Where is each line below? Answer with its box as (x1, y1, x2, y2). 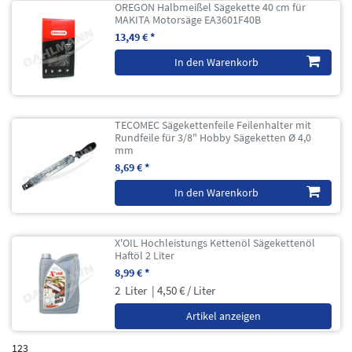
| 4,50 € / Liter (149, 282, 216, 298)
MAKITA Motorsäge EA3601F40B (115, 12, 262, 27)
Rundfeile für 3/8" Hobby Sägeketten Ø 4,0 (115, 130, 312, 145)
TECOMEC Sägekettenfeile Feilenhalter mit (115, 117, 312, 132)
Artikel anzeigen (185, 308, 261, 323)
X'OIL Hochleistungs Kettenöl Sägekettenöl (115, 235, 316, 250)
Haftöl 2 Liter (115, 247, 175, 262)
